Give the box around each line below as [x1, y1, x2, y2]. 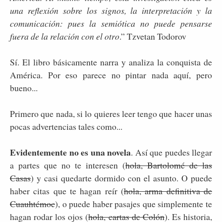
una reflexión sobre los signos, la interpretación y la [10, 4, 212, 16]
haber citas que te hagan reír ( [10, 184, 124, 197]
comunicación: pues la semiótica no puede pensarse [10, 17, 212, 29]
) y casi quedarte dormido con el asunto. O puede [31, 171, 212, 184]
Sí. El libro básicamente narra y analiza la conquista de [10, 55, 212, 68]
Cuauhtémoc [10, 197, 55, 210]
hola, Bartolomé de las [125, 159, 212, 171]
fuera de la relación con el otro [10, 30, 119, 42]
